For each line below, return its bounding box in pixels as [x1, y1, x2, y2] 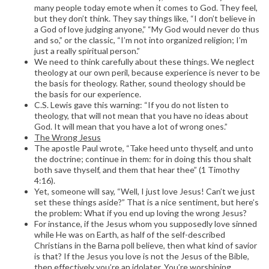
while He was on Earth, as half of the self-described [34, 229, 225, 240]
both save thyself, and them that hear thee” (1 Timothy [34, 164, 240, 175]
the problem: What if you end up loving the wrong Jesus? [34, 207, 247, 218]
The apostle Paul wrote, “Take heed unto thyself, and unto [34, 142, 253, 153]
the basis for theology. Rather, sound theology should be [34, 77, 246, 88]
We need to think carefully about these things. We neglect [34, 56, 255, 67]
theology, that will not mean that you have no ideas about [34, 110, 249, 121]
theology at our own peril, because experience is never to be [34, 67, 260, 77]
